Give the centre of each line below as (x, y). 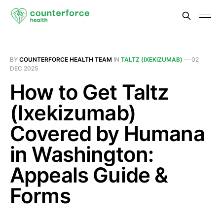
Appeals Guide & (89, 175)
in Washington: (82, 154)
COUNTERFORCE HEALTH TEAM (66, 59)
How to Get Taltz (90, 92)
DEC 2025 (24, 68)
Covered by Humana (107, 133)
